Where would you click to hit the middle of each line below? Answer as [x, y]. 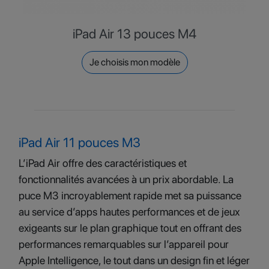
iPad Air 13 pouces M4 [134, 34]
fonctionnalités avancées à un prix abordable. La [126, 179]
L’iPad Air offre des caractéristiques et [103, 163]
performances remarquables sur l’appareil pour [124, 244]
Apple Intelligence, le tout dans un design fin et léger [134, 260]
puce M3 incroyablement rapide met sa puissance [130, 195]
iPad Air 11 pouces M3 [80, 142]
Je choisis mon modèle [134, 62]
